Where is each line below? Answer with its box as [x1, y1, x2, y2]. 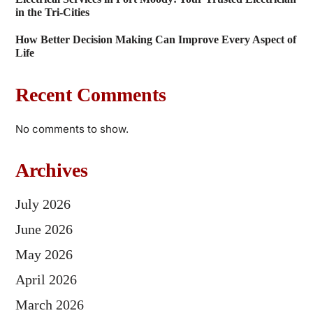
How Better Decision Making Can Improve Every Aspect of [15, 34, 296, 46]
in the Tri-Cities [15, 6, 89, 19]
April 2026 [15, 272, 77, 288]
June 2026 [15, 221, 73, 238]
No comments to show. [15, 122, 129, 136]
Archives [15, 159, 88, 182]
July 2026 [15, 196, 71, 212]
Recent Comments [15, 84, 166, 106]
